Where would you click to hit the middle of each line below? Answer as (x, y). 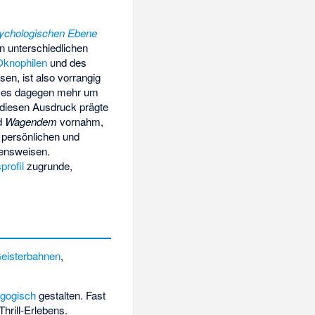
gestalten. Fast (71, 295)
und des (66, 63)
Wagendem (31, 122)
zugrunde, (48, 166)
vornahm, (80, 122)
